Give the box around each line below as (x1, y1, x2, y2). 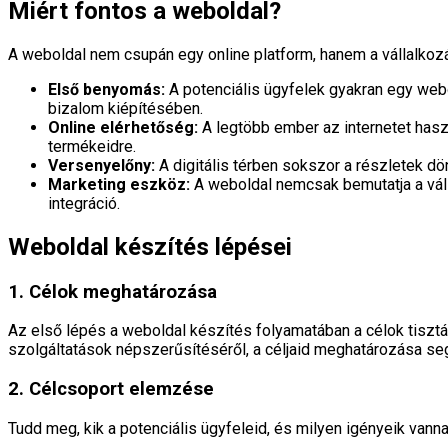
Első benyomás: (48, 79, 165, 99)
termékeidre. (48, 136, 136, 156)
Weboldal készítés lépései (8, 232, 292, 261)
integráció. (48, 193, 120, 213)
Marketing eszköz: (48, 174, 190, 194)
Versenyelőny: (48, 155, 155, 175)
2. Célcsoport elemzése (8, 378, 214, 401)
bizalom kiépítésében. (48, 98, 203, 118)
